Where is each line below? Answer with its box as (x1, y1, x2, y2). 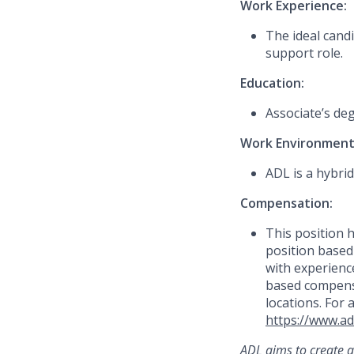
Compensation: (240, 194, 333, 213)
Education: (240, 74, 304, 92)
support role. (265, 44, 343, 62)
